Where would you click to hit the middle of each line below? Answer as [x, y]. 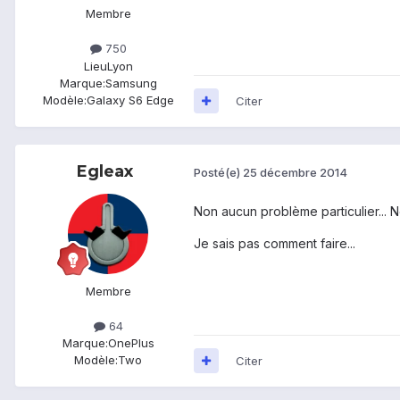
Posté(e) [218, 173]
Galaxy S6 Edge [130, 100]
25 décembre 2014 [295, 173]
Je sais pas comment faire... [275, 243]
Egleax [104, 171]
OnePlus [131, 342]
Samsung [131, 83]
